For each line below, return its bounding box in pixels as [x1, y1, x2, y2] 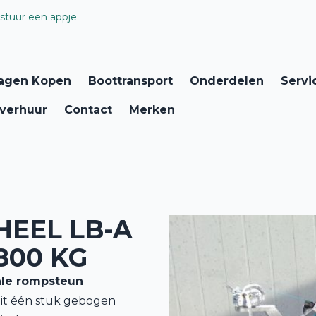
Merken [129, 103, 175, 116]
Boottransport [88, 74, 173, 87]
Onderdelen [190, 74, 264, 87]
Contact [64, 103, 112, 116]
